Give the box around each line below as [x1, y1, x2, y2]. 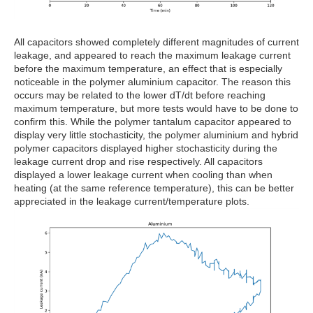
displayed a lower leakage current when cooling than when [14, 168, 272, 180]
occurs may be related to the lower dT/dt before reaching [14, 89, 265, 101]
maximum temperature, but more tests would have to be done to [14, 102, 298, 114]
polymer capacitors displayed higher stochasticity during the [14, 142, 277, 154]
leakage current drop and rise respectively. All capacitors [14, 155, 263, 167]
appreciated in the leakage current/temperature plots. [14, 195, 249, 207]
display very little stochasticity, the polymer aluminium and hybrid [14, 129, 298, 140]
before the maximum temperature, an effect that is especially [14, 62, 282, 74]
